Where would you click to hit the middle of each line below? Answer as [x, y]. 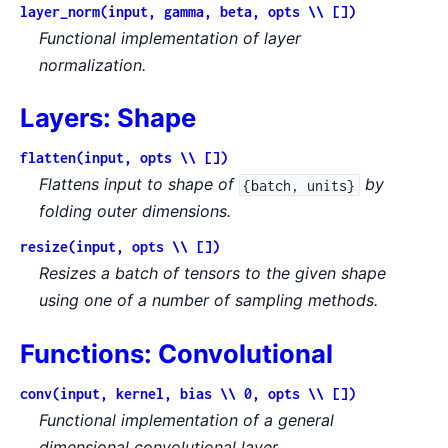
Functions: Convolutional [176, 353]
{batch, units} [299, 185]
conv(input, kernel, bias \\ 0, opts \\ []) [188, 393]
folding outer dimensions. [135, 211]
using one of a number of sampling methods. [209, 300]
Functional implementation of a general [187, 419]
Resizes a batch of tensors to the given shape [213, 273]
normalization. [93, 64]
